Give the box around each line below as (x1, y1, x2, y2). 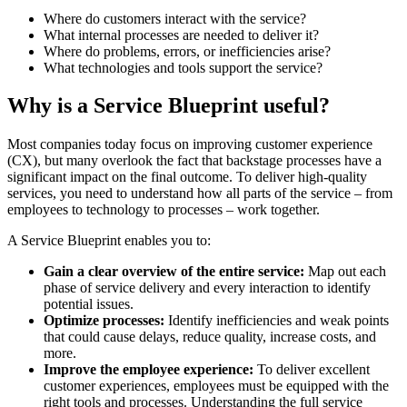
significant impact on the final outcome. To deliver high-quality (7, 169, 367, 185)
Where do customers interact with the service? (44, 10, 306, 26)
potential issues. (44, 296, 134, 313)
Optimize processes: (44, 313, 164, 329)
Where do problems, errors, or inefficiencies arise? (44, 43, 331, 59)
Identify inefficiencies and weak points (164, 313, 389, 329)
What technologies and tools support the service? (44, 59, 323, 75)
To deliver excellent (253, 362, 370, 378)
